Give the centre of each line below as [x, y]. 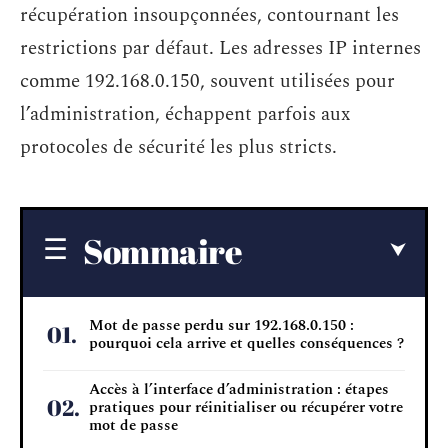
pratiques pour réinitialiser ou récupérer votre [246, 407]
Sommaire [162, 250]
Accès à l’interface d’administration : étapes [239, 389]
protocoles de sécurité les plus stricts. [178, 147]
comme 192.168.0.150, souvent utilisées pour [207, 81]
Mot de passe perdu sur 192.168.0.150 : [221, 325]
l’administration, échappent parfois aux [185, 114]
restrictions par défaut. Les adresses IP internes [220, 48]
